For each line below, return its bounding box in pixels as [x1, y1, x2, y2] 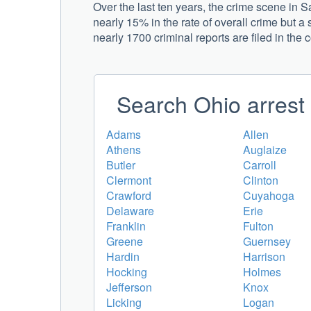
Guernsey [243, 233, 291, 249]
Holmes [243, 263, 281, 280]
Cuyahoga [243, 187, 294, 203]
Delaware [106, 202, 154, 219]
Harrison [243, 248, 285, 264]
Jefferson [106, 278, 152, 295]
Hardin [106, 248, 140, 264]
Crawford [106, 187, 151, 203]
